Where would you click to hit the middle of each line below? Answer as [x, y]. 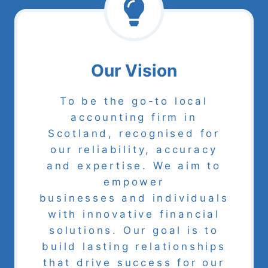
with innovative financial [134, 214]
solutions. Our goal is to [134, 230]
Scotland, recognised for [134, 133]
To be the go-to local [134, 101]
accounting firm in [134, 117]
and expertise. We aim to [134, 166]
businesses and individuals [134, 198]
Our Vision [134, 71]
